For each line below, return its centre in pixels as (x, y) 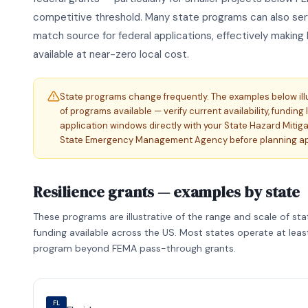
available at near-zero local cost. (111, 54)
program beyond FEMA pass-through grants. (134, 248)
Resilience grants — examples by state (166, 191)
